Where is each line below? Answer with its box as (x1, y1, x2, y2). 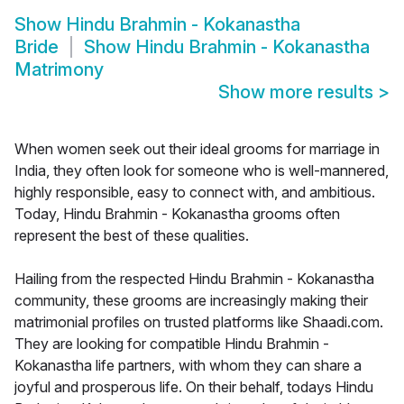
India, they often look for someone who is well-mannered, (14, 161, 389, 180)
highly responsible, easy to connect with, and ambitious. (14, 183, 375, 202)
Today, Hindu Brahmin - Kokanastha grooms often (14, 205, 340, 224)
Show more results (218, 81, 378, 104)
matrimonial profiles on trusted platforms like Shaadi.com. (14, 313, 383, 332)
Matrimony (14, 59, 104, 81)
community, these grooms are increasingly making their (14, 291, 368, 310)
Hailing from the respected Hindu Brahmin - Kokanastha (14, 270, 374, 289)
